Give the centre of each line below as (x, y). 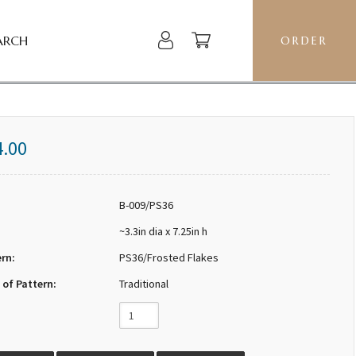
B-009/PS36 (146, 205)
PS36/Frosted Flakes (168, 258)
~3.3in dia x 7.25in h (163, 232)
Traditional (143, 284)
